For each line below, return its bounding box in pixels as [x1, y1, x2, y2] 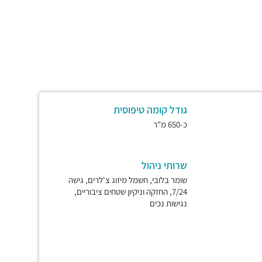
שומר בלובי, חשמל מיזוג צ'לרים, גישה [68, 174, 187, 185]
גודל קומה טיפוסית [113, 103, 187, 116]
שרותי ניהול [142, 158, 187, 172]
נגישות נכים [150, 198, 187, 209]
